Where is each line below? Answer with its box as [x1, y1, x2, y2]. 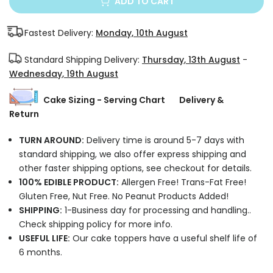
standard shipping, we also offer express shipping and [19, 147, 246, 160]
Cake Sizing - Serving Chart [43, 93, 165, 106]
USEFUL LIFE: [19, 232, 70, 244]
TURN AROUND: [19, 133, 84, 146]
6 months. [19, 246, 62, 258]
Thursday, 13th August [142, 53, 240, 66]
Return [9, 107, 39, 120]
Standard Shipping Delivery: [24, 53, 142, 66]
